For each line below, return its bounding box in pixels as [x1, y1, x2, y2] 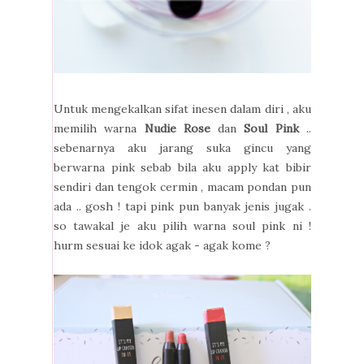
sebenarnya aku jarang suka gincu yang [54, 140, 311, 155]
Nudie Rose [144, 120, 210, 136]
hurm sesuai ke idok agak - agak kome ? [54, 237, 271, 253]
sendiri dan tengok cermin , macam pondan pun [54, 179, 311, 194]
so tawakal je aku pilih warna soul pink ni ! [54, 218, 311, 233]
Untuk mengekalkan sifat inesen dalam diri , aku [54, 101, 311, 116]
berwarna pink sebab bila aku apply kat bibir [54, 159, 311, 175]
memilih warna [54, 120, 145, 136]
